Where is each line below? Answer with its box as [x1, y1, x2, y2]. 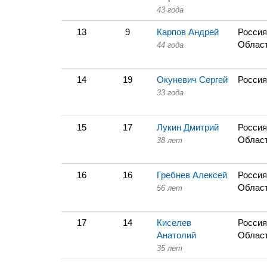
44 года [157, 41, 184, 49]
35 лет [157, 244, 182, 253]
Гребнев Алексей [157, 170, 227, 180]
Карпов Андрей [157, 27, 219, 37]
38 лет [157, 136, 182, 145]
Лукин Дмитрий [157, 122, 219, 132]
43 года [157, 5, 184, 14]
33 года [157, 88, 184, 97]
